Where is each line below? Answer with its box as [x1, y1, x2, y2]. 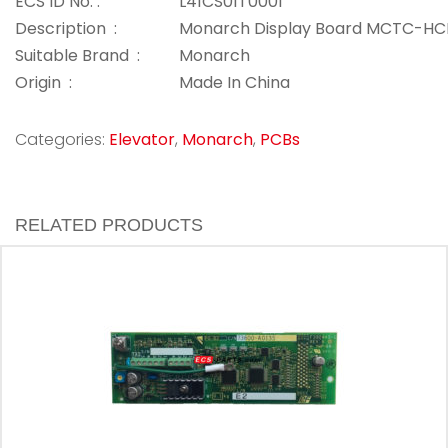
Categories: [15, 128, 109, 151]
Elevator [109, 128, 175, 151]
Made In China [179, 71, 290, 94]
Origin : [15, 71, 72, 94]
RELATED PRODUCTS [15, 215, 203, 235]
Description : [15, 17, 117, 40]
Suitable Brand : [15, 44, 140, 67]
